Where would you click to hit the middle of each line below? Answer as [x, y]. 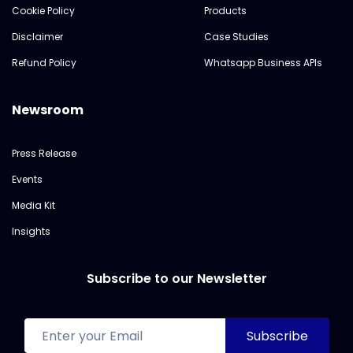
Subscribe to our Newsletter [176, 279]
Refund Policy [44, 63]
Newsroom [48, 110]
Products [225, 11]
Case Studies [236, 37]
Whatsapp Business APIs [263, 63]
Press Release [44, 154]
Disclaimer [37, 37]
